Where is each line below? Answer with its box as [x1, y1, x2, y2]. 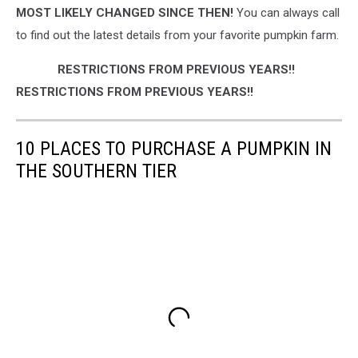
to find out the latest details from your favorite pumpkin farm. [16, 28, 339, 43]
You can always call [237, 6, 340, 21]
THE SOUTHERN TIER [16, 160, 177, 183]
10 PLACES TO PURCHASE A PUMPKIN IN [16, 137, 332, 161]
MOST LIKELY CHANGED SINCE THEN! [16, 6, 237, 21]
